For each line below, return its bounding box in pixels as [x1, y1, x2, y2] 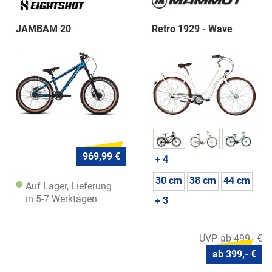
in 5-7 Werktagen [25, 193, 97, 205]
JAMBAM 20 [16, 22, 71, 35]
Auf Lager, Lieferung [25, 180, 112, 192]
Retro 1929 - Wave [152, 22, 233, 35]
